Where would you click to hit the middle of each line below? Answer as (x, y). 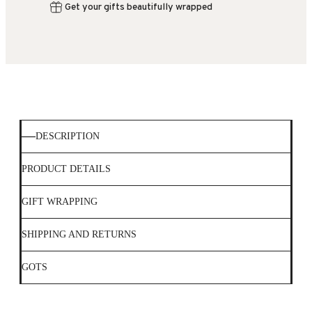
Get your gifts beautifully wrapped (139, 8)
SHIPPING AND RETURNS (79, 235)
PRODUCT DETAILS (66, 169)
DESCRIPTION (68, 136)
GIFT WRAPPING (60, 202)
